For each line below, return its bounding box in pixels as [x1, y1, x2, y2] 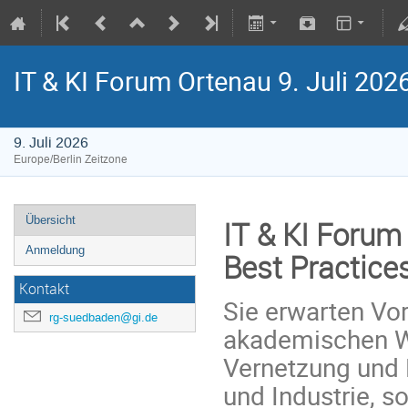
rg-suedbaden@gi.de [49, 310, 158, 325]
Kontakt [19, 280, 69, 299]
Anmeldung [25, 243, 85, 257]
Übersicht [25, 213, 76, 227]
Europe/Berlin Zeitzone [14, 152, 127, 167]
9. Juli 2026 [14, 133, 88, 152]
